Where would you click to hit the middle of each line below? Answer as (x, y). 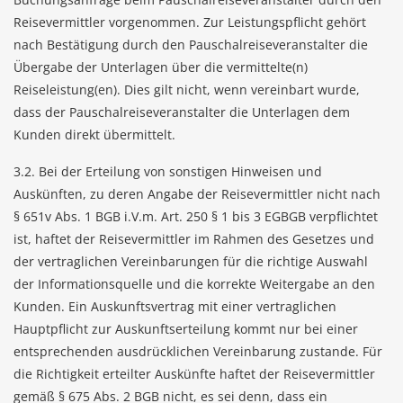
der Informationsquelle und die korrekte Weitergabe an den (194, 284)
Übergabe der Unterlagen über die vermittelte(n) (161, 67)
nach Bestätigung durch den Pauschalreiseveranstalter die (191, 45)
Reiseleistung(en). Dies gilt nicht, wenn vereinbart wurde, (187, 90)
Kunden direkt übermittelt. (94, 134)
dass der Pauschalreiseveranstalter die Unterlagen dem (182, 112)
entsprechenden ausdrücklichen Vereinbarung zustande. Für (198, 351)
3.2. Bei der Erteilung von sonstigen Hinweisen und (168, 171)
